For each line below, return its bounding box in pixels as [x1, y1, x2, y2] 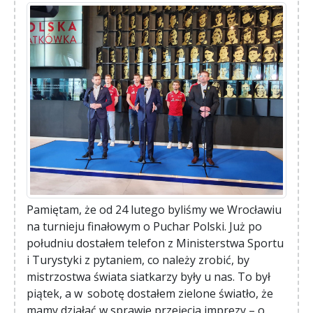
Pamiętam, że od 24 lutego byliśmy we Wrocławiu [27, 202, 282, 218]
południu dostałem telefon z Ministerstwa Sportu [27, 235, 284, 252]
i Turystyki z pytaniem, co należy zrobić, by [27, 252, 249, 268]
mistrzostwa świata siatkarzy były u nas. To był [27, 269, 270, 285]
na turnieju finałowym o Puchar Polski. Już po [27, 219, 262, 235]
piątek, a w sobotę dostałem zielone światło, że [27, 286, 273, 302]
